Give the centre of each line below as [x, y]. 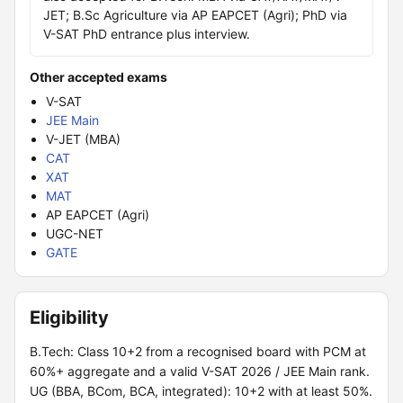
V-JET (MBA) [83, 139]
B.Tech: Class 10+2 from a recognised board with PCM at [198, 351]
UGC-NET [75, 233]
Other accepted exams [99, 77]
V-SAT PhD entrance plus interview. [147, 34]
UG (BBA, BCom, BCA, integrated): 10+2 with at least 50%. [201, 391]
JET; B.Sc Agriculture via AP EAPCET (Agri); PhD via [195, 15]
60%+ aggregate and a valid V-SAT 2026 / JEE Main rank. [200, 371]
